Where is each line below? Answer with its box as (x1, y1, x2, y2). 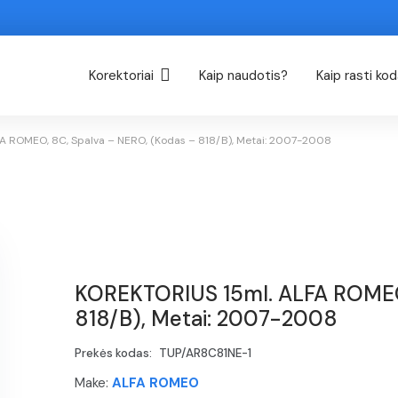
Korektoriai (88, 67, 154, 84)
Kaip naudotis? (199, 67, 289, 84)
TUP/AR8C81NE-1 (158, 346, 251, 362)
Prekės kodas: (75, 346, 155, 362)
